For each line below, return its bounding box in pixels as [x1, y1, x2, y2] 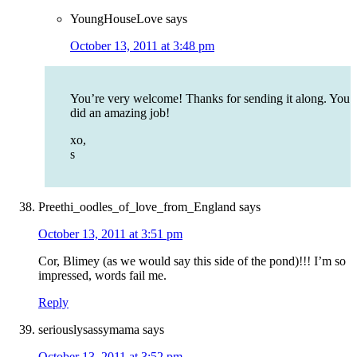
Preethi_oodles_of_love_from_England [38, 200, 236, 214]
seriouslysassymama [38, 323, 139, 337]
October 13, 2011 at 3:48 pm [70, 39, 214, 53]
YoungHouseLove [70, 12, 163, 26]
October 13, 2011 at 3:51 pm [38, 227, 182, 241]
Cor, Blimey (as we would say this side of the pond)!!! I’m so [38, 254, 346, 269]
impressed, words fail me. [38, 269, 167, 283]
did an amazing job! [70, 106, 170, 120]
